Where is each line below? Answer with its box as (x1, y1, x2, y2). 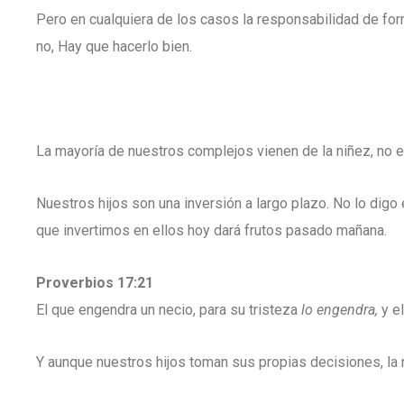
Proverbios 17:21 (36, 274, 153, 291)
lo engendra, (301, 301, 378, 318)
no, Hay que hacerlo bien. (36, 38, 192, 55)
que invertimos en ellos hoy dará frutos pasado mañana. (36, 222, 387, 239)
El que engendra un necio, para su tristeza (36, 301, 301, 318)
